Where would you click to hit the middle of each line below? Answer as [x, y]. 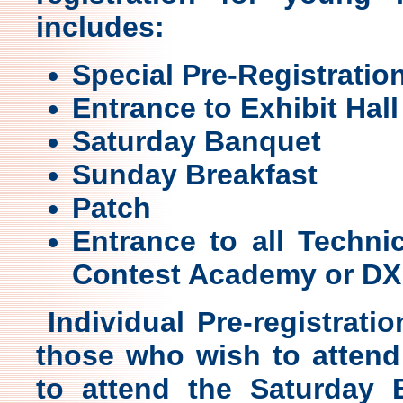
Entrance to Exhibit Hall [235, 108]
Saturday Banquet [197, 141]
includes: [100, 27]
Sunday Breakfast [195, 175]
